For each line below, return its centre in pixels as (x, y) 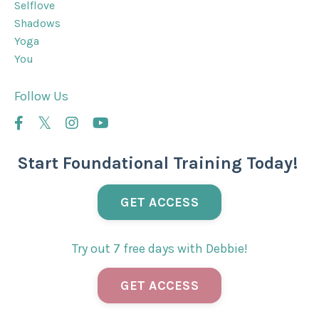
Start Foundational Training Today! (159, 163)
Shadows (37, 23)
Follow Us (41, 96)
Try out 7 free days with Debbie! (159, 249)
